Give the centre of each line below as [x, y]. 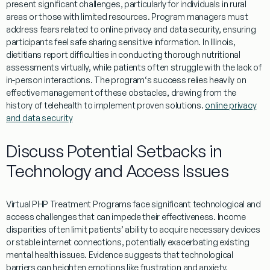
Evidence [105, 255]
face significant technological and [196, 204]
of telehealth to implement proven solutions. [119, 105]
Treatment [71, 204]
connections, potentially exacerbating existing [160, 242]
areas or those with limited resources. [79, 17]
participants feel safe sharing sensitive [80, 42]
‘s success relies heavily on [196, 80]
